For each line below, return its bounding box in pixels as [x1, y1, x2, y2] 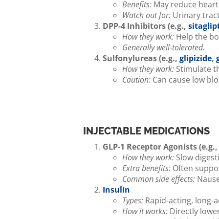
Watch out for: [122, 10, 171, 21]
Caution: [122, 74, 151, 85]
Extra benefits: [122, 163, 171, 174]
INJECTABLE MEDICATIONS [83, 125, 210, 137]
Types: [122, 195, 143, 206]
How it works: [122, 206, 168, 217]
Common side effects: [122, 174, 195, 184]
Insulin [103, 184, 130, 195]
